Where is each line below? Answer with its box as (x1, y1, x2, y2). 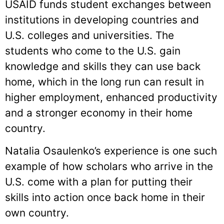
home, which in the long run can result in (5, 75, 204, 88)
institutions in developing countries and (5, 13, 199, 26)
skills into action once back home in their (5, 191, 205, 204)
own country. (5, 206, 69, 219)
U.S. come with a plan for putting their (5, 175, 192, 188)
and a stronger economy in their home (5, 106, 192, 119)
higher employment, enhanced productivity (5, 91, 217, 104)
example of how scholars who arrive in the (5, 160, 213, 173)
